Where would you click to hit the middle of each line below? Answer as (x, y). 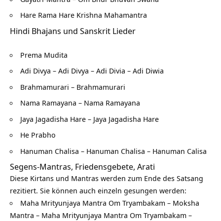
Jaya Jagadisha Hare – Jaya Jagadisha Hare (90, 119)
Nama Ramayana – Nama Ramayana (80, 103)
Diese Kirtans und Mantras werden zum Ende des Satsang (107, 178)
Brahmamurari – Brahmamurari (73, 87)
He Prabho (38, 135)
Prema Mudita (44, 55)
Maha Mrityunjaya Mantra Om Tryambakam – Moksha (110, 203)
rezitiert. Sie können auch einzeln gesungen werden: (98, 191)
